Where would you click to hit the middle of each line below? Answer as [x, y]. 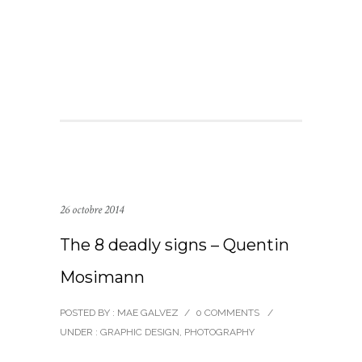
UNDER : [79, 332]
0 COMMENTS [227, 313]
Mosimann [102, 277]
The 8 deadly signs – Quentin [175, 245]
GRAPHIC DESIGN [139, 332]
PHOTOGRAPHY [219, 332]
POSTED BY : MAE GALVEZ [119, 313]
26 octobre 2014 [92, 210]
